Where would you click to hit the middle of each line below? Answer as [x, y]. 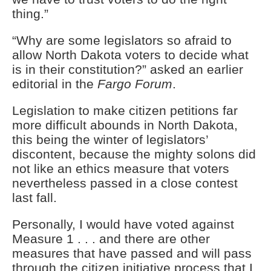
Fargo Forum [135, 84]
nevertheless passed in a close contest [125, 183]
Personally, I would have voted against [123, 224]
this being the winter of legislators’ [110, 140]
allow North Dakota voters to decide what [130, 55]
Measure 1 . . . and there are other [111, 239]
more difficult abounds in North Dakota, [125, 125]
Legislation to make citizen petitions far [125, 111]
